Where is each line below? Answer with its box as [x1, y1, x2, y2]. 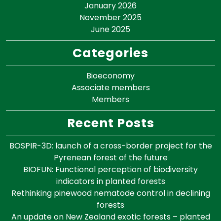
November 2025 [79, 11, 142, 23]
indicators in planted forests [56, 175, 165, 187]
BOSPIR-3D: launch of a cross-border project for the [9, 140, 212, 151]
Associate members [71, 81, 150, 93]
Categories [73, 44, 148, 62]
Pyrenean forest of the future [53, 151, 168, 163]
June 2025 [91, 23, 130, 35]
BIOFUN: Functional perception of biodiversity [23, 163, 198, 175]
